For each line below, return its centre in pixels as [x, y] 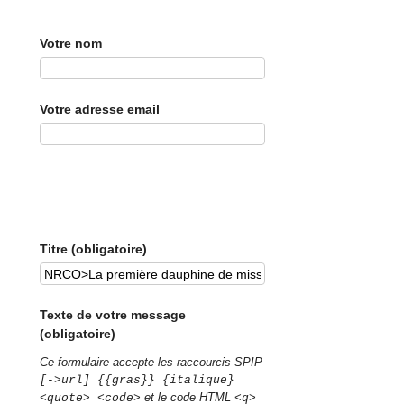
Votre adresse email [100, 109]
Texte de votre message [113, 315]
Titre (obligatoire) [94, 249]
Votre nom [71, 43]
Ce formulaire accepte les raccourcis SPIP [151, 362]
